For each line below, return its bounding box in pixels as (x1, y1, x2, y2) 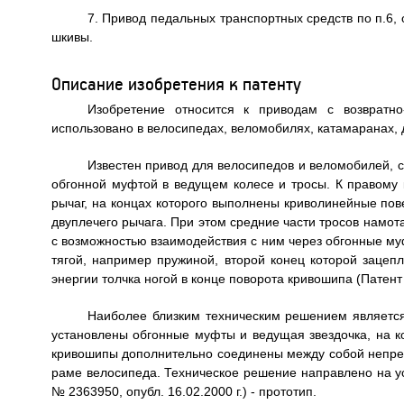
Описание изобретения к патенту (50, 72, 301, 95)
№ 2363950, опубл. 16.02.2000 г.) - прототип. (50, 384, 317, 399)
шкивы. (50, 30, 93, 44)
